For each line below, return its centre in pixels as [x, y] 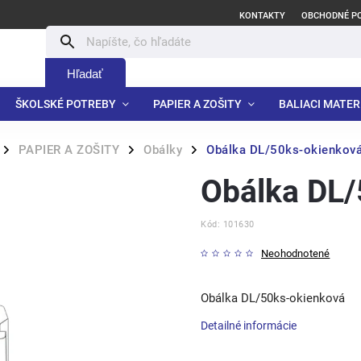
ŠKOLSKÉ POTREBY [66, 104]
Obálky [163, 150]
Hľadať [85, 74]
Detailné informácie [249, 326]
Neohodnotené [296, 253]
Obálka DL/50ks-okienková [273, 298]
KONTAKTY [262, 16]
